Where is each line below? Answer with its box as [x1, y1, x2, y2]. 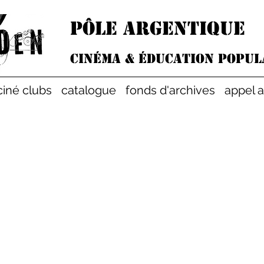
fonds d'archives [126, 83, 215, 97]
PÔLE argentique [70, 16, 245, 40]
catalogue [61, 83, 116, 97]
